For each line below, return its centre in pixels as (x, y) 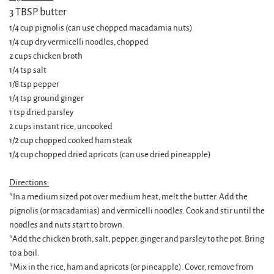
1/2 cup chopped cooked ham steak (71, 140)
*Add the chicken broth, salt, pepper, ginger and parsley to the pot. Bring (137, 239)
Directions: (29, 183)
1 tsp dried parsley (41, 112)
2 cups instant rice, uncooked (61, 126)
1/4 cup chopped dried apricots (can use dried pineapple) (110, 154)
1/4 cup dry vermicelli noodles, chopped (79, 42)
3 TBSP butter (38, 12)
